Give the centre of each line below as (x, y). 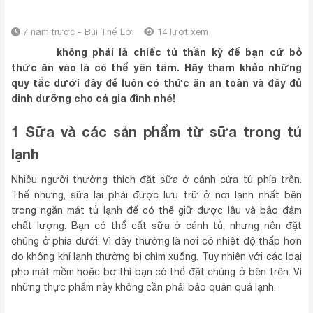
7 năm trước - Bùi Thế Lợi (79, 32)
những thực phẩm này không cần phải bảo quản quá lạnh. (144, 287)
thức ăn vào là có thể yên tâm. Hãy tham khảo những (156, 67)
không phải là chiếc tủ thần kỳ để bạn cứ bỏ (177, 52)
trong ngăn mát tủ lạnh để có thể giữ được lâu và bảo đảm (156, 210)
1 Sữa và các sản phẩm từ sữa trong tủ (156, 131)
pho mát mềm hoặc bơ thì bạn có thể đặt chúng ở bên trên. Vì (156, 272)
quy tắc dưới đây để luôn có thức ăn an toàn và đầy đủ (156, 83)
